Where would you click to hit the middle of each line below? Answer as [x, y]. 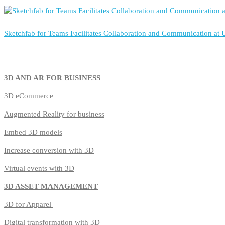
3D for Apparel [29, 205]
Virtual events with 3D [39, 168]
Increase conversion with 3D [49, 150]
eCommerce [34, 96]
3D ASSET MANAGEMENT [51, 187]
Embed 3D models [33, 132]
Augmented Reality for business [54, 114]
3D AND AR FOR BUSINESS [52, 78]
